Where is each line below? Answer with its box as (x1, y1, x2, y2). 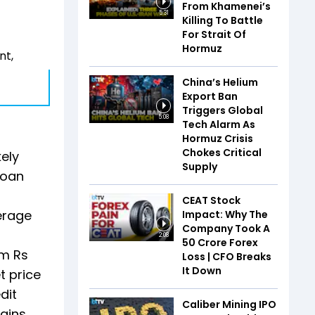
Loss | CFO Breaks (182, 250, 271, 264)
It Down (182, 264, 221, 278)
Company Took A (182, 221, 270, 236)
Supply (182, 160, 217, 174)
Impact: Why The (182, 207, 268, 221)
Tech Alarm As (182, 117, 255, 131)
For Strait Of (182, 27, 246, 41)
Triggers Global (182, 103, 263, 117)
